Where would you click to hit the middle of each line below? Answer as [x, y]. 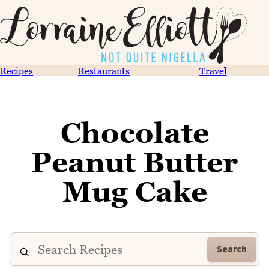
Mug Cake [134, 192]
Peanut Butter [134, 162]
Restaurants [104, 71]
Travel [213, 71]
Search [232, 249]
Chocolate [134, 133]
